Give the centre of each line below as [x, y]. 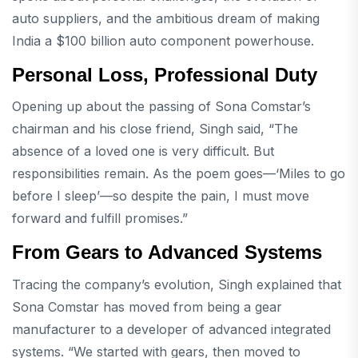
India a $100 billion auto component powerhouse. [163, 41]
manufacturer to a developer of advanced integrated [171, 329]
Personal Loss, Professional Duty [165, 75]
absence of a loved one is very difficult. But [143, 151]
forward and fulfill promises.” [100, 219]
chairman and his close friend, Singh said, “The [155, 129]
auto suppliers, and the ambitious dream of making [166, 19]
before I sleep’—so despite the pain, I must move [161, 196]
